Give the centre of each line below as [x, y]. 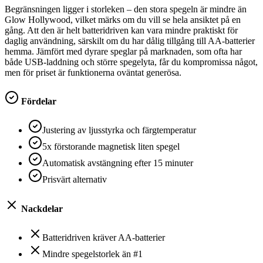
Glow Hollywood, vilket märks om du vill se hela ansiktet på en [123, 19]
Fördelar [38, 102]
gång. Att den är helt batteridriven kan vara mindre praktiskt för [121, 30]
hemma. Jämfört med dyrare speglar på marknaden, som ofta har [123, 51]
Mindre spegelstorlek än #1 [92, 254]
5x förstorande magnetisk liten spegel [111, 147]
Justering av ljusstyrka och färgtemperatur [119, 130]
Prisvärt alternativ [75, 180]
